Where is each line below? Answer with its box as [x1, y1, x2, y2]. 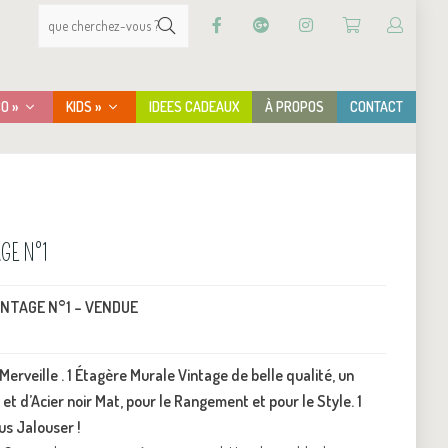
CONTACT [349, 97, 403, 115]
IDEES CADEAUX [148, 97, 239, 115]
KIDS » [66, 97, 103, 115]
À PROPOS [264, 97, 324, 115]
